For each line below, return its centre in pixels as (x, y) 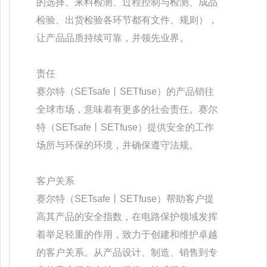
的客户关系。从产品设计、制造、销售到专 (127, 252)
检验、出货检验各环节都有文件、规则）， (127, 20)
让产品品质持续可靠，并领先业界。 (113, 38)
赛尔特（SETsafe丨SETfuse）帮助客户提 (125, 198)
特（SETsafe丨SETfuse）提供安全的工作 (125, 127)
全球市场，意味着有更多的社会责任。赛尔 (127, 109)
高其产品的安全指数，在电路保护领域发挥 (127, 216)
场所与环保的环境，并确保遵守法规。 (117, 145)
